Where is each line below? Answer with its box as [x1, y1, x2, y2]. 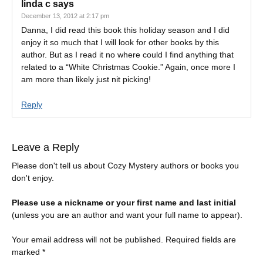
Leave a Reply [12, 141, 79, 153]
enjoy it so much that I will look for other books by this [21, 38, 219, 47]
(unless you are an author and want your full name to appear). [12, 210, 242, 220]
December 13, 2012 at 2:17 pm [21, 12, 109, 19]
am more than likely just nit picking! [21, 75, 151, 84]
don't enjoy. [12, 173, 54, 183]
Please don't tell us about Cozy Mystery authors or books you [12, 161, 239, 170]
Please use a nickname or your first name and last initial [12, 198, 236, 207]
